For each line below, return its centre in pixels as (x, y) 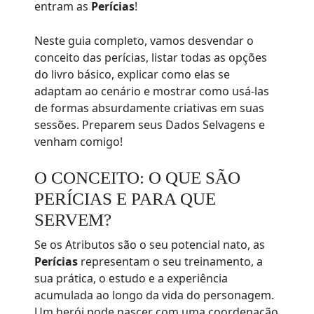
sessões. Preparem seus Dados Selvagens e (150, 125)
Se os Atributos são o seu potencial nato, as (150, 245)
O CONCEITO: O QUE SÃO (138, 178)
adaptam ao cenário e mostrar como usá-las (152, 91)
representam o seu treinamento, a (171, 262)
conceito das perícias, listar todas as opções (151, 58)
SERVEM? (73, 220)
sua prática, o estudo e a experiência (131, 279)
